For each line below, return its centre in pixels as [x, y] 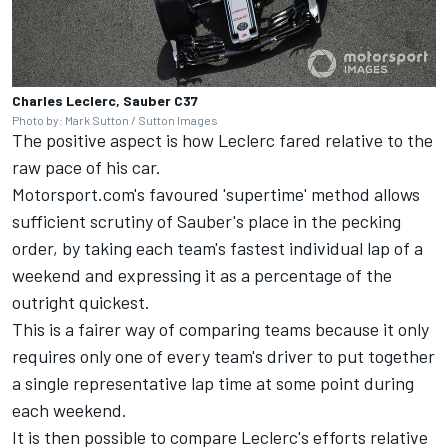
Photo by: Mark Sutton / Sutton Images [115, 120]
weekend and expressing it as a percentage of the [202, 275]
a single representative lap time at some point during [213, 383]
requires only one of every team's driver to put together [223, 356]
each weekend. [69, 410]
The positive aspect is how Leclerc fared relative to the [222, 140]
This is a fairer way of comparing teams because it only [220, 329]
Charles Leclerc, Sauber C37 [105, 101]
